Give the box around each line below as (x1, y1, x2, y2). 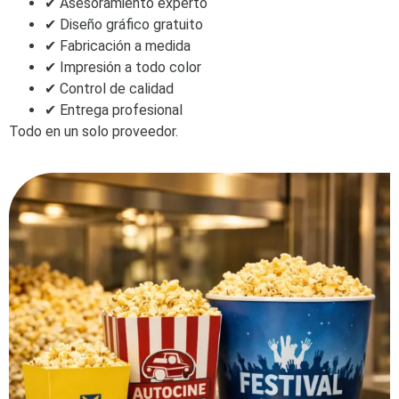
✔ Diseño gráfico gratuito (45, 16, 203, 34)
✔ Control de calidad (45, 80, 174, 98)
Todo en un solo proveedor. (9, 123, 178, 141)
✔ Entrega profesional (45, 102, 183, 119)
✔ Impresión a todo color (45, 59, 201, 77)
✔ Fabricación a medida (45, 37, 191, 55)
